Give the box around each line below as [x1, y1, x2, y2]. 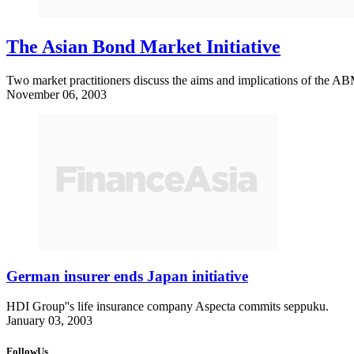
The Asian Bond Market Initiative [6, 36, 281, 57]
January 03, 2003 [6, 314, 92, 328]
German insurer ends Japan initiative [6, 267, 248, 284]
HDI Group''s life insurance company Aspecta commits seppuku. [6, 299, 329, 314]
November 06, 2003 [6, 87, 107, 101]
